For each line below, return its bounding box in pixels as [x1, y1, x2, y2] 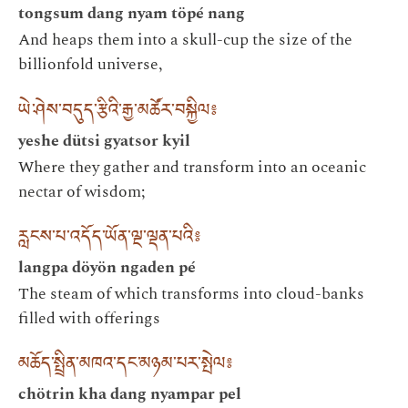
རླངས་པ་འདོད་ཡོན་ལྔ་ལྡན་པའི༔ [18, 219, 200, 261]
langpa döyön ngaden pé [18, 255, 196, 280]
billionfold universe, [18, 52, 162, 77]
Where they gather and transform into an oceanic [18, 154, 366, 179]
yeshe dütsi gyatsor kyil [18, 127, 190, 153]
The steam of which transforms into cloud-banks [18, 281, 364, 307]
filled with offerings [18, 306, 160, 331]
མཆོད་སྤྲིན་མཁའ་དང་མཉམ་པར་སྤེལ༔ [18, 346, 232, 388]
